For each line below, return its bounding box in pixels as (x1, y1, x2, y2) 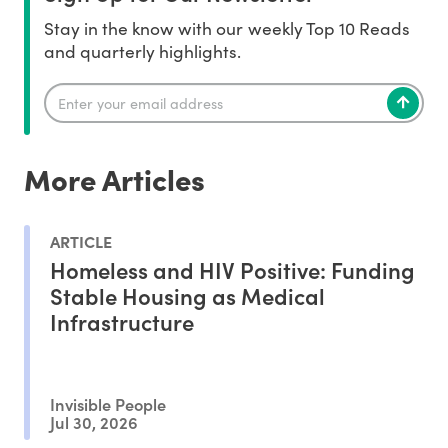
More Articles (24, 158, 205, 200)
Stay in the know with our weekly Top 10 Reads (44, 16, 410, 41)
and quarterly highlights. (44, 39, 242, 64)
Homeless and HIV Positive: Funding (50, 253, 415, 285)
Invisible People (50, 392, 166, 416)
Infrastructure (50, 305, 194, 337)
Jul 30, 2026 (50, 409, 138, 433)
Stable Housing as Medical (50, 279, 325, 311)
